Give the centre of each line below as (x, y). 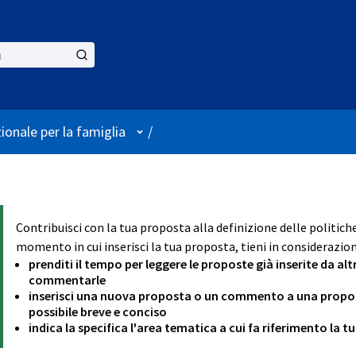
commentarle (67, 279)
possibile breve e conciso (98, 311)
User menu (164, 131)
